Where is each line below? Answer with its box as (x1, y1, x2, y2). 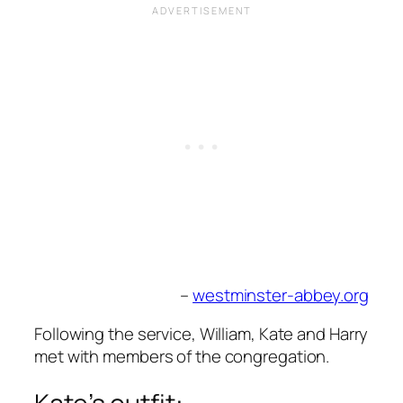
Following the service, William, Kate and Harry (34, 322, 369, 346)
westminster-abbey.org (193, 282, 369, 307)
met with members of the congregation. (34, 345, 330, 369)
